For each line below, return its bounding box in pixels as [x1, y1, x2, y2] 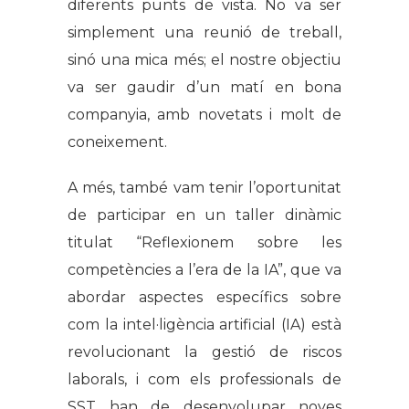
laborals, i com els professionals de [68, 371, 341, 389]
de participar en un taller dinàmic [68, 206, 341, 225]
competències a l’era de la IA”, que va [68, 261, 341, 279]
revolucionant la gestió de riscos [68, 343, 341, 362]
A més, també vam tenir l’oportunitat [68, 179, 341, 197]
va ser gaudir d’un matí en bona [68, 79, 341, 97]
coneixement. [68, 133, 167, 152]
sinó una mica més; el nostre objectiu [68, 51, 341, 69]
